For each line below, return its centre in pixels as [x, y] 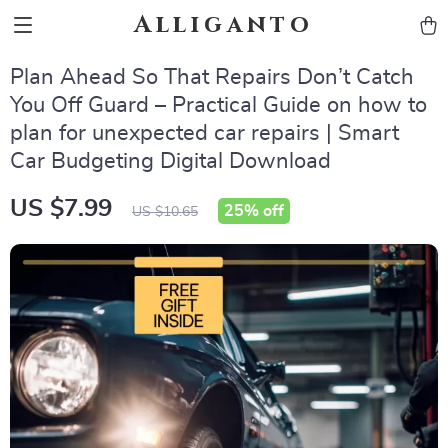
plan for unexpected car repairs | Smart [204, 133]
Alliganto [224, 25]
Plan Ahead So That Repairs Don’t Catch [212, 77]
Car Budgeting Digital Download [170, 161]
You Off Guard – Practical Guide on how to [218, 105]
